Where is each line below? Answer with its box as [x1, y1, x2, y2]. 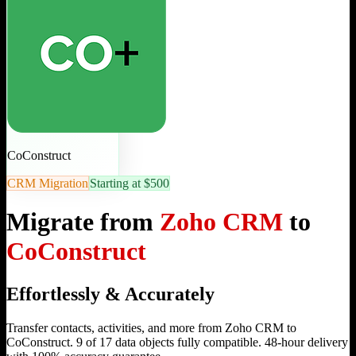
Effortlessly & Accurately [6, 283, 215, 304]
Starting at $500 [90, 176, 169, 190]
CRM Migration [7, 176, 88, 190]
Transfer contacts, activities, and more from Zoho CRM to [6, 320, 296, 335]
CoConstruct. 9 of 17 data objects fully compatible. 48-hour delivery [6, 335, 348, 349]
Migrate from [6, 207, 160, 237]
